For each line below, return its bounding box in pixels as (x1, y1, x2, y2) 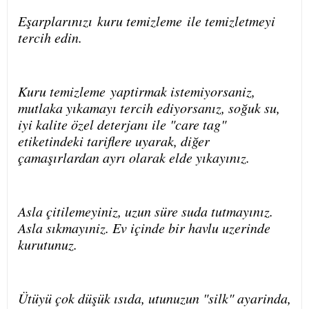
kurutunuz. (18, 235, 77, 254)
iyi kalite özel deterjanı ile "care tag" (18, 115, 226, 134)
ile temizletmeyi (182, 12, 275, 30)
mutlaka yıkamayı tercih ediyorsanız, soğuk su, (18, 99, 280, 117)
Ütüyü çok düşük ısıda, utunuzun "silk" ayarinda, (18, 289, 291, 308)
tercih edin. (18, 28, 82, 47)
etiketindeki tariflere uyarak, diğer (18, 132, 210, 150)
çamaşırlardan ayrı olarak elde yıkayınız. (18, 148, 250, 167)
